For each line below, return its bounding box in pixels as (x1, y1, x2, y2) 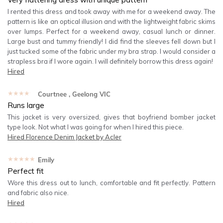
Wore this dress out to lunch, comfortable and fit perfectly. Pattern (7, 179, 216, 187)
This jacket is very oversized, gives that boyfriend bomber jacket (7, 113, 216, 121)
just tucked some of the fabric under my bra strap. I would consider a (7, 47, 216, 55)
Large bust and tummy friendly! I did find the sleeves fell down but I (7, 37, 216, 45)
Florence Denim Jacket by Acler (26, 133, 121, 141)
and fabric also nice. (7, 189, 69, 197)
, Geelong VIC (68, 90, 111, 98)
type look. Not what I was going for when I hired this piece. (7, 123, 184, 131)
